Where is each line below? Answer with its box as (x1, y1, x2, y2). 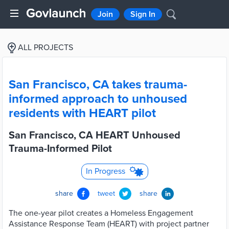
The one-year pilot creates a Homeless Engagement (9, 208, 193, 218)
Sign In (130, 9, 155, 19)
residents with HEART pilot (9, 106, 156, 121)
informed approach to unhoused (9, 91, 187, 106)
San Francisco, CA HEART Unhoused (9, 129, 180, 142)
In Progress (85, 166, 125, 176)
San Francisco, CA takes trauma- (9, 77, 187, 92)
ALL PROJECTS (18, 42, 73, 53)
